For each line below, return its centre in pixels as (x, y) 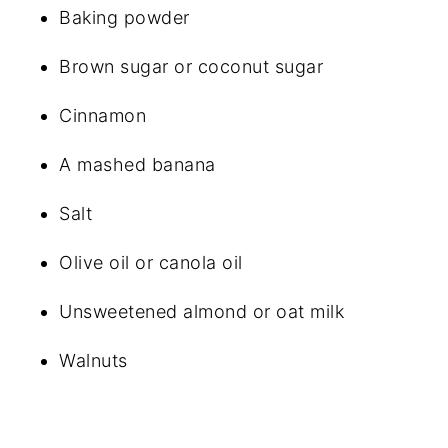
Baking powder (124, 17)
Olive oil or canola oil (151, 262)
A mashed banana (137, 164)
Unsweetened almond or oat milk (202, 311)
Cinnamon (103, 115)
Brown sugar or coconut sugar (191, 66)
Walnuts (93, 360)
